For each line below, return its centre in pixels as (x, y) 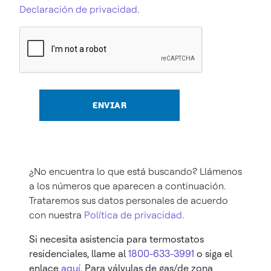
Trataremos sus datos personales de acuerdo (129, 200)
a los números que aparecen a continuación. (127, 186)
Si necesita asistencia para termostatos (116, 239)
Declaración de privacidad (78, 9)
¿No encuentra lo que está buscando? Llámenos (135, 171)
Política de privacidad (133, 215)
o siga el (213, 253)
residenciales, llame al (79, 253)
